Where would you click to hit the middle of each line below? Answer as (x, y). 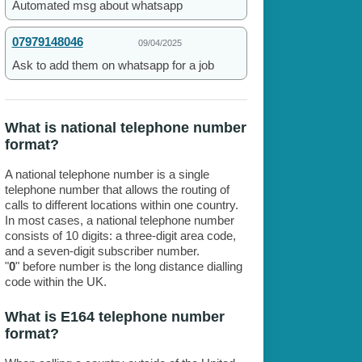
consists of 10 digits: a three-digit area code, (120, 236)
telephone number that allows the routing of (117, 190)
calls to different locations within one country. (121, 205)
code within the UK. (55, 282)
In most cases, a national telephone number (119, 221)
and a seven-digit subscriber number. (102, 251)
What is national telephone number (125, 128)
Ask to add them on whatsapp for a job (113, 65)
